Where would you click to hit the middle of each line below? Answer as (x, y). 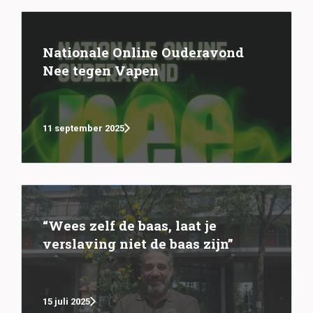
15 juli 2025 (66, 302)
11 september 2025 (83, 129)
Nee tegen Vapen (101, 70)
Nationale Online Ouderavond (143, 52)
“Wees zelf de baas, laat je (130, 225)
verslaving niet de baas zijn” (138, 243)
